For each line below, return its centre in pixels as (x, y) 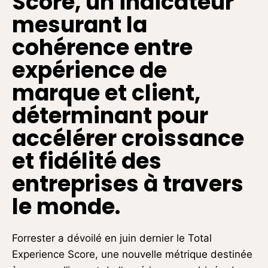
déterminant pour (110, 116)
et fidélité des (87, 162)
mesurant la (80, 25)
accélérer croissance (128, 139)
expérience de (89, 71)
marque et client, (106, 93)
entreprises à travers (128, 184)
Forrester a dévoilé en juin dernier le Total (112, 238)
